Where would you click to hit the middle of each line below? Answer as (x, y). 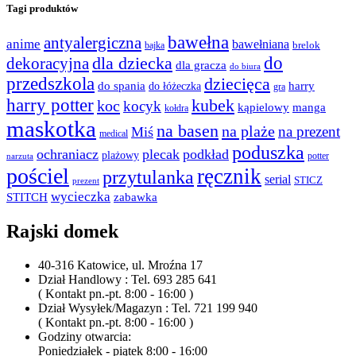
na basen (188, 131)
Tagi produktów (42, 9)
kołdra (176, 108)
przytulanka (148, 178)
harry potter (50, 105)
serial (278, 180)
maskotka (51, 129)
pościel (38, 176)
